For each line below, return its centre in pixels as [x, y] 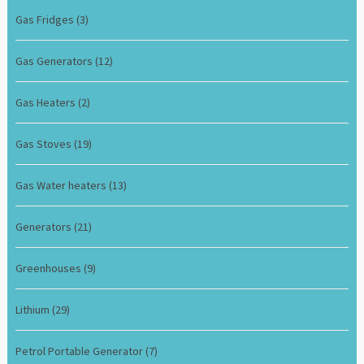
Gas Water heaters [63, 185]
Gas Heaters [47, 102]
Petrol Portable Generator [81, 351]
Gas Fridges [46, 19]
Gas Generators [56, 61]
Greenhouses [50, 268]
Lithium [34, 309]
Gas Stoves [45, 143]
